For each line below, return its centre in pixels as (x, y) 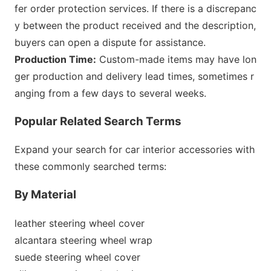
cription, (237, 25)
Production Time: (55, 59)
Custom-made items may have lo (174, 59)
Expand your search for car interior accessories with (135, 150)
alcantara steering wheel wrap (83, 240)
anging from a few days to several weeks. (110, 93)
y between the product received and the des (116, 25)
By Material (45, 194)
